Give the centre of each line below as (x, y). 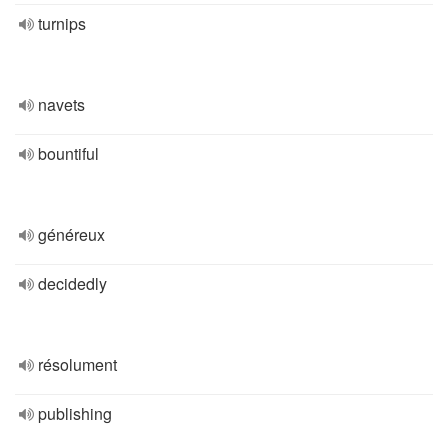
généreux (71, 234)
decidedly (72, 283)
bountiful (68, 153)
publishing (75, 413)
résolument (77, 364)
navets (61, 104)
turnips (62, 23)
